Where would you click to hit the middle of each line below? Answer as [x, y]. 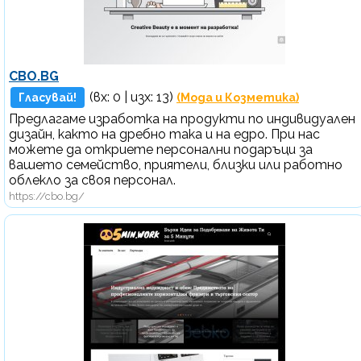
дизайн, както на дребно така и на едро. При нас [164, 134]
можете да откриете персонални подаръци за [161, 149]
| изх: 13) [149, 97]
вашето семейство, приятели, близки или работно [176, 164]
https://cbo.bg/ [47, 196]
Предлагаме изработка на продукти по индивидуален [182, 118]
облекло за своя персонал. [92, 180]
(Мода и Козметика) [238, 97]
